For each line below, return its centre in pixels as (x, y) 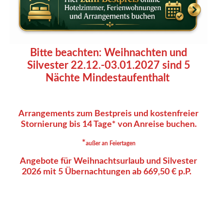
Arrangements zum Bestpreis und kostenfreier (108, 114)
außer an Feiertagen (110, 143)
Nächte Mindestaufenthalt (108, 78)
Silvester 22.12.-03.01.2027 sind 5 (108, 65)
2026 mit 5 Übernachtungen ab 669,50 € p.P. (108, 172)
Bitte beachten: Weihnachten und (108, 53)
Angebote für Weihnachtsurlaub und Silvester (108, 161)
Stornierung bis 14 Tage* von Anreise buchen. (108, 124)
